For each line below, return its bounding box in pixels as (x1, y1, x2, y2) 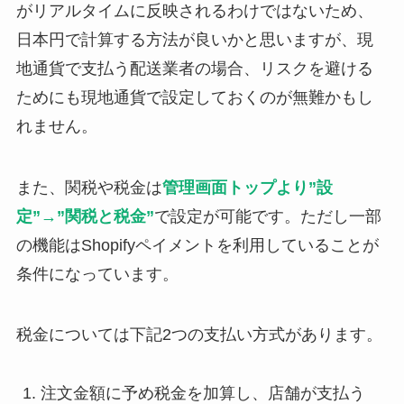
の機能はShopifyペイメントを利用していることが (15, 235, 379, 254)
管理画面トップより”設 (161, 178, 333, 197)
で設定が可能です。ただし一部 (153, 207, 381, 225)
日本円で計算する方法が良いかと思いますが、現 (15, 30, 373, 49)
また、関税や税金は (15, 178, 162, 197)
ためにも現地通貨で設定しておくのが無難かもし (15, 87, 373, 106)
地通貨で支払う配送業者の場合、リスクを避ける (15, 59, 373, 78)
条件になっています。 (15, 264, 179, 283)
